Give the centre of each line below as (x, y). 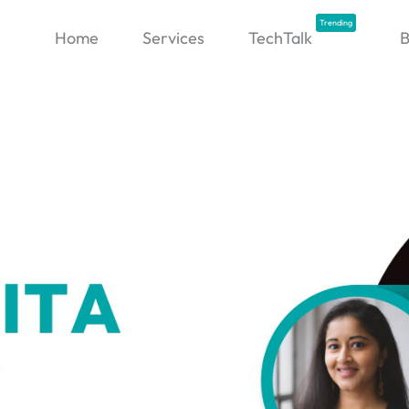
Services (173, 37)
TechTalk (280, 37)
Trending (336, 22)
